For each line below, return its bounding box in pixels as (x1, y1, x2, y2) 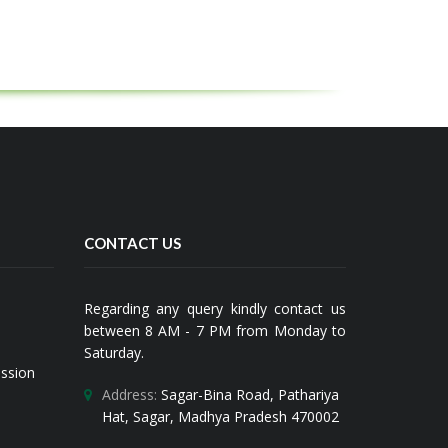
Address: (101, 385, 157, 405)
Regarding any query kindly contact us (83, 299, 346, 319)
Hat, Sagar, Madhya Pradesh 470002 (101, 407, 339, 427)
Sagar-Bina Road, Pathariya (156, 385, 339, 405)
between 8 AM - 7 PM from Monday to (83, 321, 346, 341)
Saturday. (83, 343, 144, 363)
